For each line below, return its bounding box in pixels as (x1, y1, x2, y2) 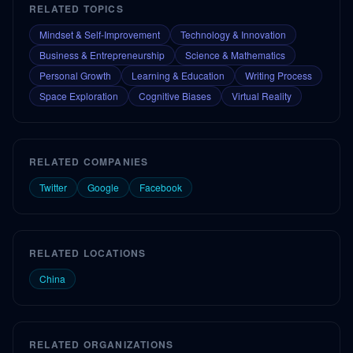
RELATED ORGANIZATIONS (29, 337, 174, 351)
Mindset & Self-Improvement (39, 28, 160, 41)
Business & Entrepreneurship (39, 48, 165, 61)
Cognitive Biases (139, 89, 211, 102)
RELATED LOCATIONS (29, 246, 147, 260)
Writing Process (245, 69, 312, 82)
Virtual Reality (232, 89, 292, 102)
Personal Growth (39, 69, 111, 82)
